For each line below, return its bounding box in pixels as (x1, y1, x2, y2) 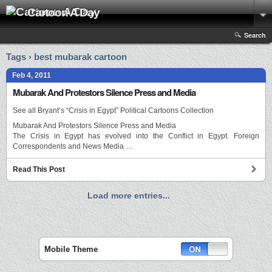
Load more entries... (87, 191, 170, 201)
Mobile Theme (44, 245, 98, 254)
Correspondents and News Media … (13, 142, 133, 151)
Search (244, 30, 266, 39)
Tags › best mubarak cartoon (6, 52, 127, 62)
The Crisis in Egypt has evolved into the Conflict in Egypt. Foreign (13, 132, 259, 141)
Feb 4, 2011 (12, 71, 51, 80)
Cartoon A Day (27, 6, 100, 19)
